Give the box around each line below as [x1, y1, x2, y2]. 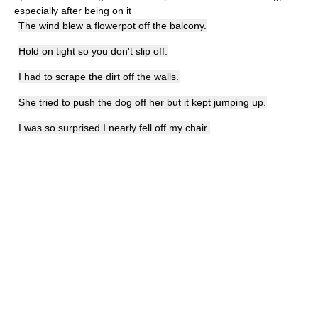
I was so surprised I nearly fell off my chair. [18, 122, 209, 133]
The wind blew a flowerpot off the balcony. [18, 20, 207, 31]
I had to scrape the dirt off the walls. [18, 71, 179, 82]
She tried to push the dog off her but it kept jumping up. [18, 97, 266, 108]
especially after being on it [14, 5, 131, 16]
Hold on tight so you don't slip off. [18, 45, 168, 57]
